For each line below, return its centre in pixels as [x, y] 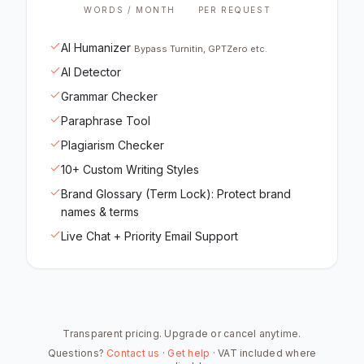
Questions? [76, 353]
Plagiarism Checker [113, 145]
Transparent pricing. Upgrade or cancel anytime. [182, 334]
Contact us [133, 353]
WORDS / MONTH [130, 10]
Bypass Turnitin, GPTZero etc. [201, 49]
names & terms [100, 212]
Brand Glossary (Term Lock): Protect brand [176, 194]
